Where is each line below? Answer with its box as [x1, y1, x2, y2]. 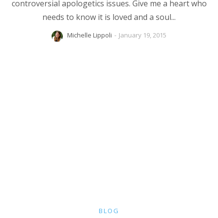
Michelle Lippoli [67, 31, 112, 40]
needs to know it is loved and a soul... [42, 12, 176, 23]
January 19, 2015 [119, 31, 166, 40]
